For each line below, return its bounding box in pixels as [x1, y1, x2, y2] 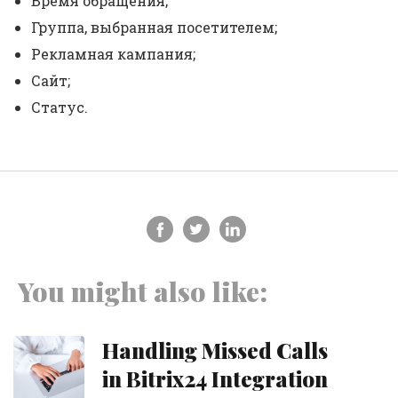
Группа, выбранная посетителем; [31, 18, 277, 36]
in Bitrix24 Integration [102, 364, 328, 393]
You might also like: [18, 274, 267, 309]
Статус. [31, 98, 88, 116]
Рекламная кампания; [31, 44, 195, 63]
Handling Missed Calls [102, 336, 328, 364]
